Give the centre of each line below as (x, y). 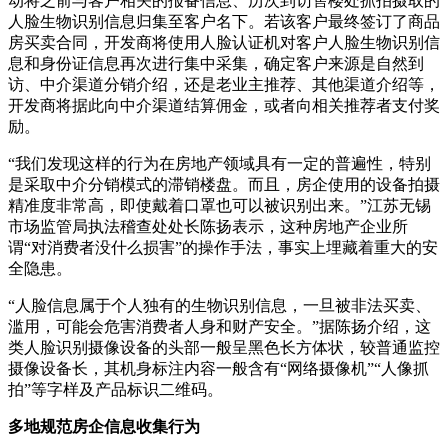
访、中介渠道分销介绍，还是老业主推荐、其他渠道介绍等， (224, 84)
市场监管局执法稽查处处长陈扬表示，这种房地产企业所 (208, 226)
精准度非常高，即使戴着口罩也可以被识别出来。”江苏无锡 (219, 205)
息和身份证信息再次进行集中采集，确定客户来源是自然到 (216, 63)
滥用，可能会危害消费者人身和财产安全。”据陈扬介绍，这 (219, 326)
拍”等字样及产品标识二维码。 (115, 389)
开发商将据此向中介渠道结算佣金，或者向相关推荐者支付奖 (224, 105)
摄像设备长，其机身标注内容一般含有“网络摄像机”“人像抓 (218, 368)
